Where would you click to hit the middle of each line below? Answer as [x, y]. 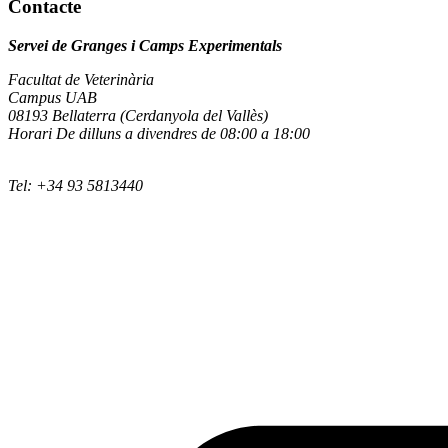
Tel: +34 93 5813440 [75, 185]
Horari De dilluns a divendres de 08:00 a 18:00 [159, 133]
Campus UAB [52, 97]
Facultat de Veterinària [81, 79]
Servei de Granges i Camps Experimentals [145, 45]
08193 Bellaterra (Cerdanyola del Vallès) [138, 115]
